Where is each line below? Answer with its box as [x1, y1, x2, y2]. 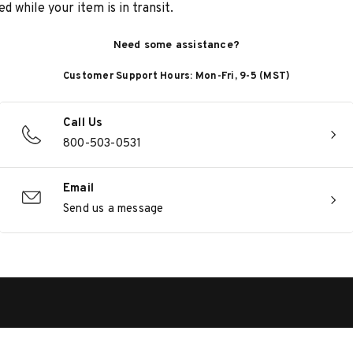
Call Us [63, 116, 103, 131]
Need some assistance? [113, 39, 240, 52]
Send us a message [63, 202, 164, 217]
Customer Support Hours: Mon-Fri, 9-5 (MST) [62, 70, 291, 83]
